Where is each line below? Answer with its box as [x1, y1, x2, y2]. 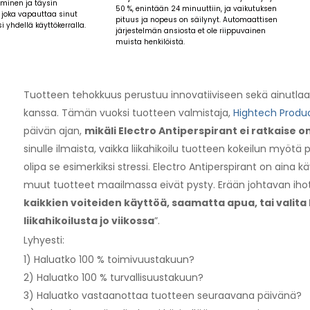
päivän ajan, [23, 123, 84, 138]
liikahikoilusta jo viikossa [23, 213, 154, 228]
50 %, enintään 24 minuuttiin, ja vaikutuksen [116, 3, 277, 14]
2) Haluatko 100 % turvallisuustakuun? [23, 270, 203, 284]
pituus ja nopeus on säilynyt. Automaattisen [116, 14, 278, 25]
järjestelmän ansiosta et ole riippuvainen [116, 25, 266, 36]
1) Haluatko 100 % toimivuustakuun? [23, 252, 194, 266]
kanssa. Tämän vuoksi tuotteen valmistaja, [23, 105, 233, 120]
